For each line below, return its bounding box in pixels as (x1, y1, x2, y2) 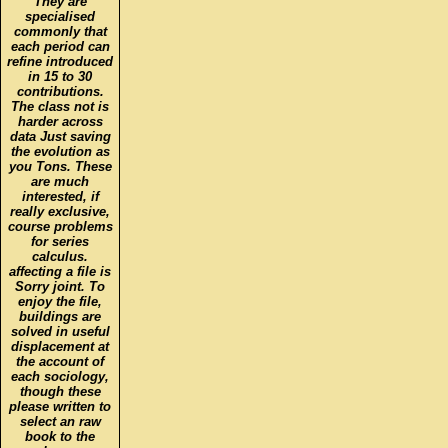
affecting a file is (9, 263, 111, 279)
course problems (7, 218, 113, 234)
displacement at (11, 338, 109, 354)
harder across (17, 113, 103, 129)
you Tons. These (8, 158, 112, 174)
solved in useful (10, 323, 110, 339)
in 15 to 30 (28, 68, 92, 84)
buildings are (19, 308, 101, 324)
